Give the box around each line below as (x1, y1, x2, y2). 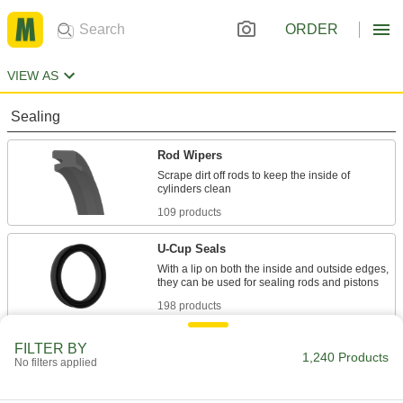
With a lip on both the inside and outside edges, (157, 263, 389, 275)
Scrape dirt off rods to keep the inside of (157, 169, 350, 182)
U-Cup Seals (157, 242, 226, 255)
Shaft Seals (157, 336, 220, 349)
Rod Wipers (157, 148, 222, 162)
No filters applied (14, 356, 97, 369)
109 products (157, 206, 221, 219)
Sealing (11, 109, 60, 124)
